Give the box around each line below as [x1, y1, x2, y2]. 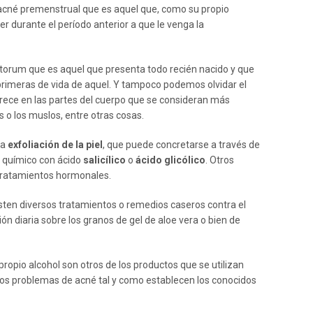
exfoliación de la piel [8, 139, 103, 150]
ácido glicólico [136, 154, 205, 166]
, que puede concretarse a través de [103, 139, 260, 150]
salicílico [83, 154, 126, 166]
